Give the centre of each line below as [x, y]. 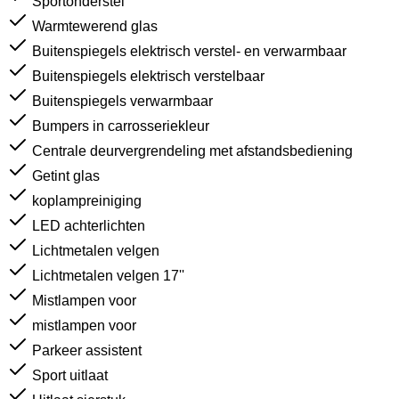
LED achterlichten [89, 226]
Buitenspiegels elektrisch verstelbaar [148, 76]
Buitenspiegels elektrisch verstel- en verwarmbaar [189, 51]
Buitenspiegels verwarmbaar [122, 101]
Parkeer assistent [87, 350]
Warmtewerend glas [95, 26]
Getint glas [66, 176]
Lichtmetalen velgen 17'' [108, 276]
